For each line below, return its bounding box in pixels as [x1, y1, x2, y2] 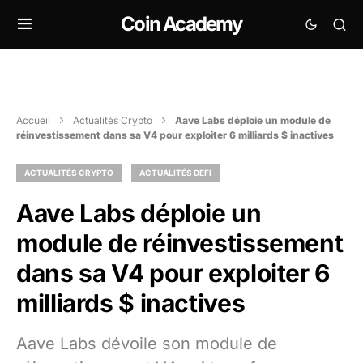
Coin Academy [121, 12, 242, 36]
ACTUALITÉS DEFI [139, 168, 211, 177]
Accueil [16, 114, 50, 126]
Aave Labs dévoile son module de [16, 334, 277, 353]
